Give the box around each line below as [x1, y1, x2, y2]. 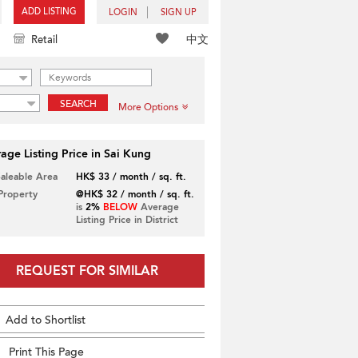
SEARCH [59, 97, 97, 110]
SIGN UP [161, 6, 197, 18]
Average [137, 201, 179, 213]
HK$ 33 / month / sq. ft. [75, 170, 186, 183]
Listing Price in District [75, 213, 178, 226]
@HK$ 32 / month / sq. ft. [75, 188, 194, 201]
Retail [31, 33, 58, 47]
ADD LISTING [22, 6, 77, 18]
